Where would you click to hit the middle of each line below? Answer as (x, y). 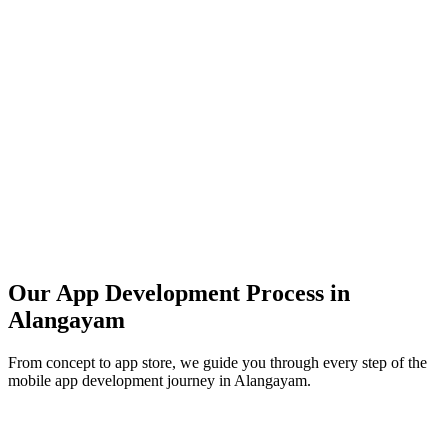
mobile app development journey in (121, 380)
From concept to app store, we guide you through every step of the (217, 362)
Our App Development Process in (179, 292)
